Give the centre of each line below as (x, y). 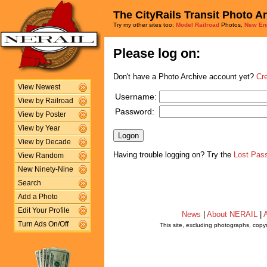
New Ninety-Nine (45, 169)
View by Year (39, 128)
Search (29, 183)
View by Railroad (45, 101)
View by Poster (42, 114)
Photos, (232, 25)
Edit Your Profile (44, 210)
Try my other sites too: (145, 25)
